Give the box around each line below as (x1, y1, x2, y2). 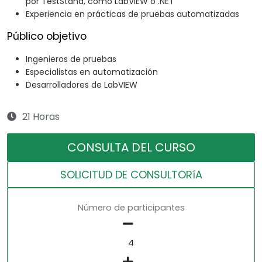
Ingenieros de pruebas (26, 53, 116, 65)
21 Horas (22, 110, 60, 124)
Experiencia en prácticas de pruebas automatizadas (26, 8, 239, 20)
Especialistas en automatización (26, 66, 158, 78)
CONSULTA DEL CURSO (67, 139, 195, 156)
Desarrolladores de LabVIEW (26, 79, 137, 91)
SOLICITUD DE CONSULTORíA (60, 167, 202, 182)
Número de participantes (77, 202, 185, 214)
